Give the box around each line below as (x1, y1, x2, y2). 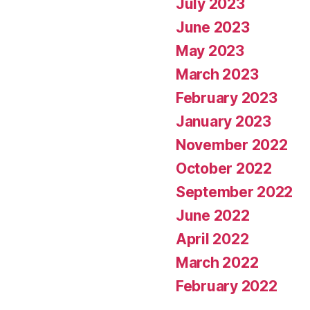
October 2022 (176, 160, 272, 178)
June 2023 (176, 19, 250, 37)
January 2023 (176, 113, 271, 131)
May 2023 (176, 42, 244, 60)
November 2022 (176, 136, 288, 154)
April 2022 (176, 230, 249, 248)
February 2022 (176, 277, 277, 295)
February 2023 (176, 89, 277, 107)
